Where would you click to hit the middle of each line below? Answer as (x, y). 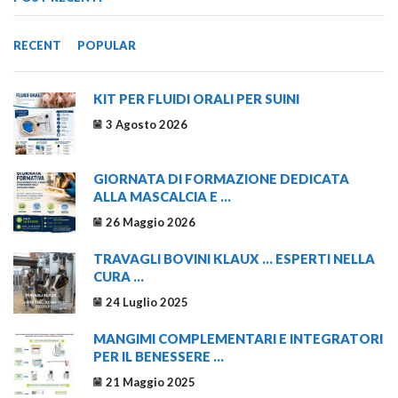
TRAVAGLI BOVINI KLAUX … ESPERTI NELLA (234, 258)
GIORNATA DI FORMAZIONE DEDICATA (221, 178)
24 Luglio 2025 (147, 302)
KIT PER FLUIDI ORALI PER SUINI (196, 99)
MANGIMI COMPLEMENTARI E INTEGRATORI (238, 339)
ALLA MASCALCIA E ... (162, 196)
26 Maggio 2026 (151, 222)
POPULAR (107, 46)
